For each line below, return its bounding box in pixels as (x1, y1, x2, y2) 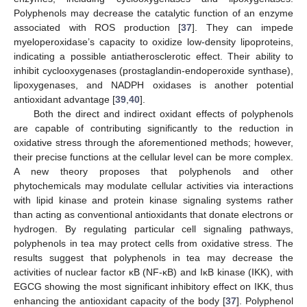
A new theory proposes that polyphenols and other (14, 165, 293, 177)
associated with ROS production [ (14, 21, 182, 33)
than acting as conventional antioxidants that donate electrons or (14, 208, 293, 220)
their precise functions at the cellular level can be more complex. (14, 151, 293, 162)
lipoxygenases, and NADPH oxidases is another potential (14, 79, 293, 90)
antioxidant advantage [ (14, 93, 115, 105)
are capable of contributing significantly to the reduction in (14, 122, 293, 134)
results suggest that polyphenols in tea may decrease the (14, 251, 293, 263)
